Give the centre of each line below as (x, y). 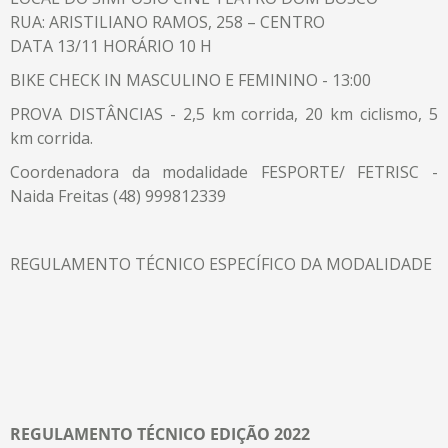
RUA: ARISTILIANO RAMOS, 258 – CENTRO (167, 21)
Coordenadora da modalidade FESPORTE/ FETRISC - (224, 171)
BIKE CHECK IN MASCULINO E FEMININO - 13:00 (192, 79)
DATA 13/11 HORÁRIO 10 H (111, 45)
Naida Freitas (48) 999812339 (118, 195)
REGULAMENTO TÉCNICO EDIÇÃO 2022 (160, 433)
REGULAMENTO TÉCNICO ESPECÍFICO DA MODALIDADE (221, 263)
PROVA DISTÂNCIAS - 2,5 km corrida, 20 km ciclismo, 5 (224, 113)
